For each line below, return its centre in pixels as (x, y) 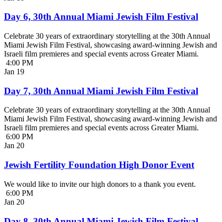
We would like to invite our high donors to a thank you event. (100, 184)
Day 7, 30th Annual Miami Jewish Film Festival (101, 91)
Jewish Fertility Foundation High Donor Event (99, 165)
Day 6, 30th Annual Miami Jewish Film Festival (101, 17)
